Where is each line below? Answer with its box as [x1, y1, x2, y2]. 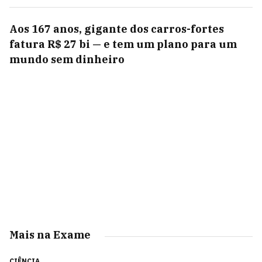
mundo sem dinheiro [9, 53, 125, 66]
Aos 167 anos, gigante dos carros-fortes [9, 22, 224, 36]
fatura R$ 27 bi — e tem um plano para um [9, 37, 237, 51]
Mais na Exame [9, 228, 91, 242]
